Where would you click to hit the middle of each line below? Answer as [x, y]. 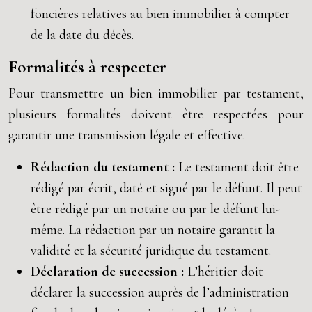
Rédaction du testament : [104, 167]
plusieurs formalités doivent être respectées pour [156, 114]
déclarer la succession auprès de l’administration [160, 292]
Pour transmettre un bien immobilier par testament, [156, 93]
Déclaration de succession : [109, 272]
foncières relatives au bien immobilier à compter [160, 14]
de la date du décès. [82, 35]
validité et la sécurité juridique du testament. [151, 251]
